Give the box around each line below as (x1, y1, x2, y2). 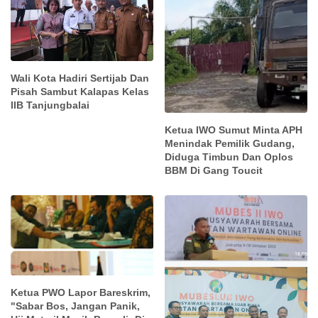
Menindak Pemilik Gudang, (165, 138, 295, 150)
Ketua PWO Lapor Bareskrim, (11, 286, 150, 298)
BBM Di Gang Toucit (165, 165, 263, 177)
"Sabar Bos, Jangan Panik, (11, 300, 140, 312)
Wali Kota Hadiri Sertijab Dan (11, 72, 149, 84)
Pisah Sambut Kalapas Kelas (11, 85, 149, 97)
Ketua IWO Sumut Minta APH (165, 124, 303, 136)
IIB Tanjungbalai (11, 99, 89, 111)
